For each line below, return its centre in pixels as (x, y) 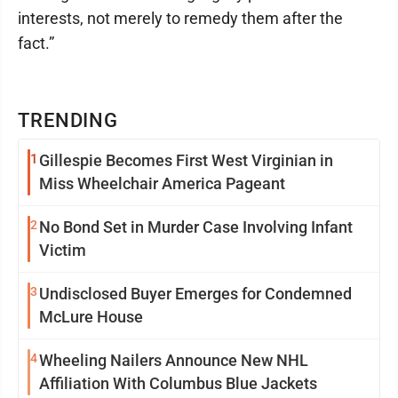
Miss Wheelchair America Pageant (162, 183)
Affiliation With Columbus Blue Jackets (178, 383)
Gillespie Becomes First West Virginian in (186, 160)
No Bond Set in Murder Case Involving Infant (196, 227)
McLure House (91, 317)
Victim (63, 250)
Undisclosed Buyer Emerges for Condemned (195, 294)
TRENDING (68, 120)
